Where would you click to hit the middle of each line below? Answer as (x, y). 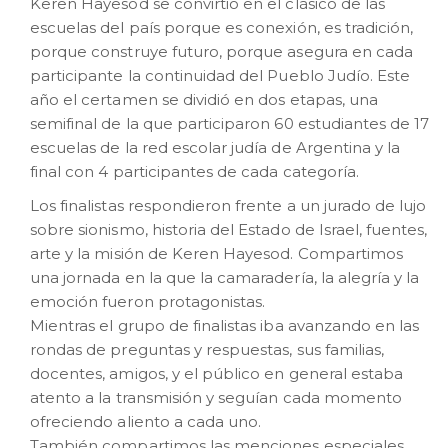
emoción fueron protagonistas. (148, 301)
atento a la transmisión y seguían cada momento (216, 397)
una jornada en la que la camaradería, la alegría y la (225, 277)
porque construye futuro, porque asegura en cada (222, 51)
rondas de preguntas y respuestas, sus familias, (207, 349)
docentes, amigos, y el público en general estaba (217, 373)
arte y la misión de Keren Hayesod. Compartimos (217, 253)
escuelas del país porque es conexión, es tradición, (222, 27)
